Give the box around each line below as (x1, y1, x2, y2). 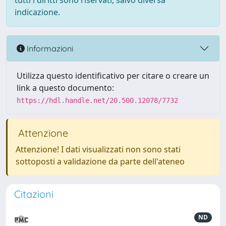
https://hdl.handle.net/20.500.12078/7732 (17, 96, 178, 104)
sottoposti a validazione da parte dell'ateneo (16, 156, 185, 167)
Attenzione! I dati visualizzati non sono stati (16, 144, 181, 155)
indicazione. (15, 7, 60, 18)
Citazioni (14, 188, 53, 200)
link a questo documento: (17, 82, 114, 93)
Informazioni (25, 43, 73, 53)
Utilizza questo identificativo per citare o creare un (17, 70, 209, 81)
